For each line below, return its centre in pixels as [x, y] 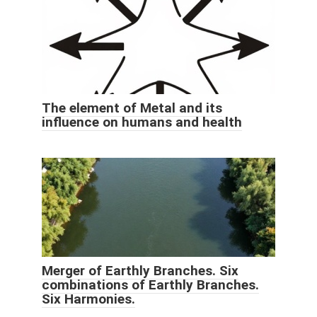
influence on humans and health [142, 122]
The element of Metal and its [132, 108]
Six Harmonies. [88, 299]
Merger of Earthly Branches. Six [140, 270]
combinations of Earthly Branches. [150, 284]
